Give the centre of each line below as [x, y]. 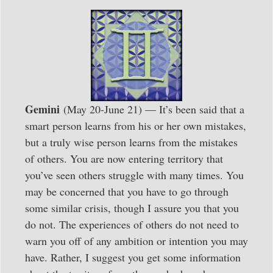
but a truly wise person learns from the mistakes [131, 142]
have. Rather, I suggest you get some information [133, 257]
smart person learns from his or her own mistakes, [136, 126]
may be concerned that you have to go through [127, 192]
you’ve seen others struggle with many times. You [134, 175]
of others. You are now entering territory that [124, 159]
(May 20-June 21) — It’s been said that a [152, 109]
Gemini [42, 109]
